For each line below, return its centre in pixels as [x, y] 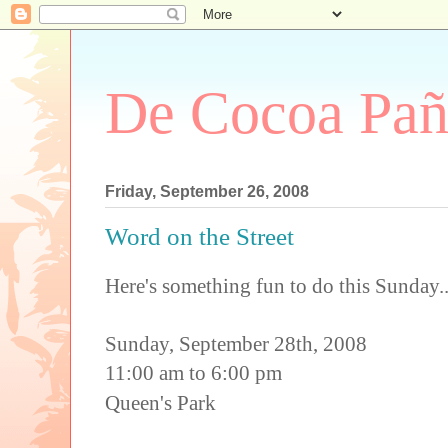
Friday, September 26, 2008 [207, 192]
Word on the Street [199, 237]
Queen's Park [160, 402]
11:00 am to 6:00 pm [193, 372]
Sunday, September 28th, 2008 [236, 343]
